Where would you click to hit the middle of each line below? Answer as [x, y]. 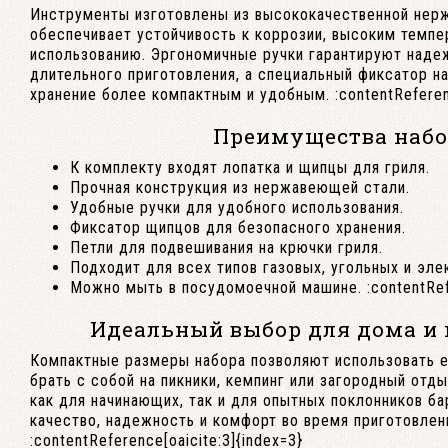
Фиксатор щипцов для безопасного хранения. [238, 227]
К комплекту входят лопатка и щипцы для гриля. [250, 167]
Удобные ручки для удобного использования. [237, 207]
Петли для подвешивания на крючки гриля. [226, 247]
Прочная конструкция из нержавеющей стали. [240, 187]
